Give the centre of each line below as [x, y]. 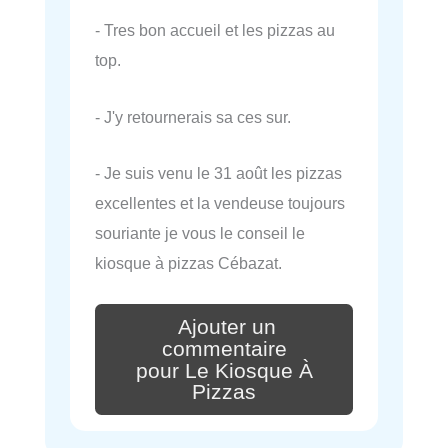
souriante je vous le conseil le [200, 232]
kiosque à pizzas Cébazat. [188, 262]
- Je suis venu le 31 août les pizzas [218, 172]
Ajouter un [227, 326]
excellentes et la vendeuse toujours [220, 202]
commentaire [224, 348]
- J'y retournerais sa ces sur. [193, 116]
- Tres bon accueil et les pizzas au [215, 30]
